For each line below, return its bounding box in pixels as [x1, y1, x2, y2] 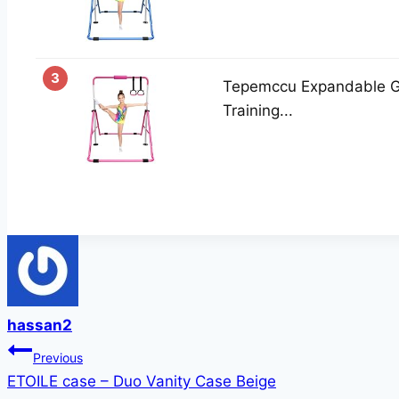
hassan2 [7, 316, 72, 335]
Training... [223, 102, 293, 120]
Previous [33, 350, 83, 366]
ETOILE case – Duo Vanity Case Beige [7, 372, 276, 391]
